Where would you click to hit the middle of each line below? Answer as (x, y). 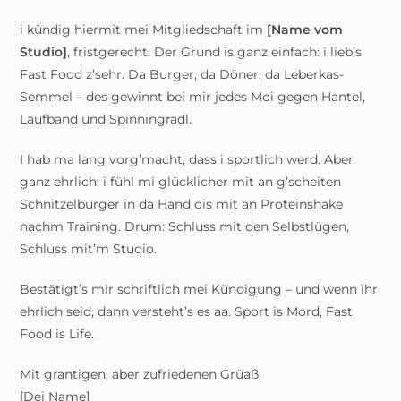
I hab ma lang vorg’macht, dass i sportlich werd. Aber (187, 159)
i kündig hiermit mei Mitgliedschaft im (144, 30)
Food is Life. (57, 334)
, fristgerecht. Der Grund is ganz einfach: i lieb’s (215, 52)
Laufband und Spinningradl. (106, 119)
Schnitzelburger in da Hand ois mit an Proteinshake (182, 204)
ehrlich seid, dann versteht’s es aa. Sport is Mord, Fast (187, 311)
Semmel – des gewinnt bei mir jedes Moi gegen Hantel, (193, 97)
